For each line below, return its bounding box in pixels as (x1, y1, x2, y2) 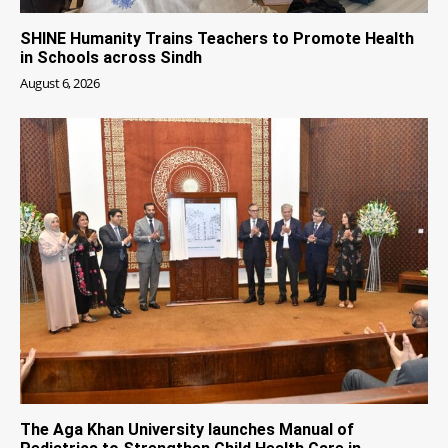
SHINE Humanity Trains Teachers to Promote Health (20, 29, 414, 49)
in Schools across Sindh (20, 48, 202, 68)
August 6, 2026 (20, 74, 99, 93)
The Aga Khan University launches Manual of (20, 419, 354, 439)
